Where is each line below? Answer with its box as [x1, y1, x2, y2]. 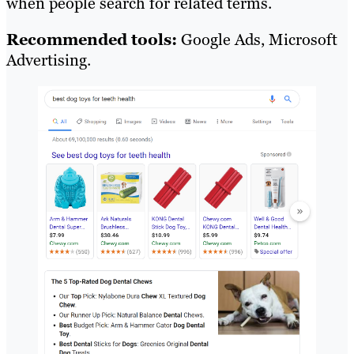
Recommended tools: [6, 28, 177, 50]
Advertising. [6, 49, 91, 70]
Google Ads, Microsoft [177, 28, 337, 50]
